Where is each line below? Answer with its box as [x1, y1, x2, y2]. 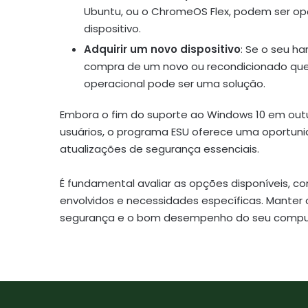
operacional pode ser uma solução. [84, 76, 265, 91]
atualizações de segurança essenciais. [60, 141, 259, 156]
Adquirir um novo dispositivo [84, 41, 241, 56]
